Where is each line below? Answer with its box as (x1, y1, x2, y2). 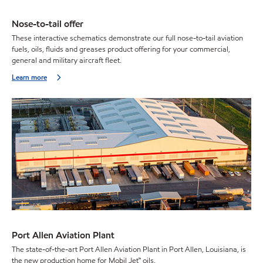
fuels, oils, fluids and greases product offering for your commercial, (12, 44, 230, 55)
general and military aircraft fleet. (12, 55, 122, 66)
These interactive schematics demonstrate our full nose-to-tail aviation (12, 33, 243, 44)
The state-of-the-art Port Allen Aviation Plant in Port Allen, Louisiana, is (12, 244, 246, 255)
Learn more (12, 72, 47, 83)
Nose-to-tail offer (12, 17, 83, 30)
